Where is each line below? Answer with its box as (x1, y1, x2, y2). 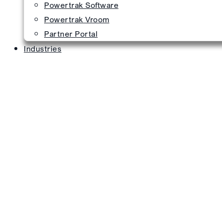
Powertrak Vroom (44, 14, 110, 24)
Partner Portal (44, 28, 98, 39)
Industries (24, 43, 61, 54)
